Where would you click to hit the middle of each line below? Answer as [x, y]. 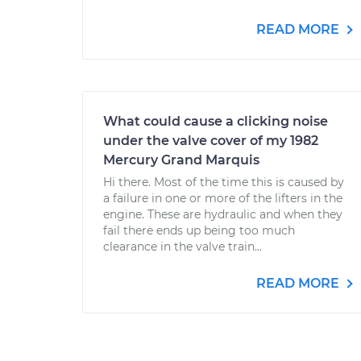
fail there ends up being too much [199, 230]
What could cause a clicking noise [216, 121]
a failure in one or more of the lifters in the [223, 198]
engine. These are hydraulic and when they [223, 214]
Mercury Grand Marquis [181, 160]
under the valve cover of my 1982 [211, 141]
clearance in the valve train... [183, 247]
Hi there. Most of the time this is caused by [224, 182]
